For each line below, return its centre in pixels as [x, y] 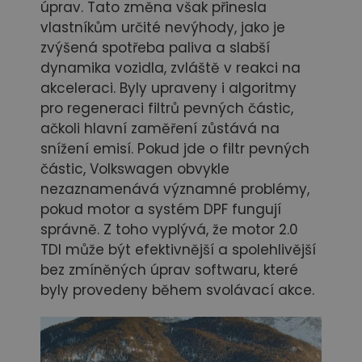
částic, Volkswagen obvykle [135, 169]
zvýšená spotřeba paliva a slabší [155, 48]
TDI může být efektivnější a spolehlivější [178, 250]
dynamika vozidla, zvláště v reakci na [170, 68]
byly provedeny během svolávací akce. [177, 290]
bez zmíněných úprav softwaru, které [169, 270]
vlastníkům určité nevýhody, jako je [163, 28]
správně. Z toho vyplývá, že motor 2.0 [169, 230]
